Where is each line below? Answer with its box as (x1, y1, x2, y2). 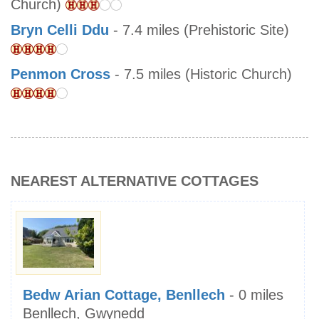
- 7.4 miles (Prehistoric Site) (109, 22, 289, 38)
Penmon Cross (11, 66, 110, 83)
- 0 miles (225, 287, 283, 303)
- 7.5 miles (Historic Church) (110, 66, 292, 83)
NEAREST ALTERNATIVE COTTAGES (11, 173, 258, 189)
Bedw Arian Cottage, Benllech (23, 287, 225, 303)
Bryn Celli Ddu (11, 22, 109, 38)
